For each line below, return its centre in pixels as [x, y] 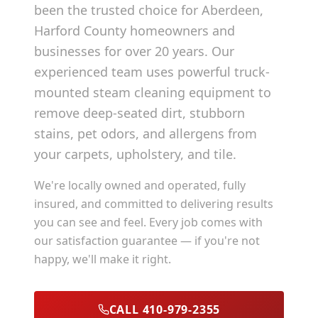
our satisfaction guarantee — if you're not [147, 241]
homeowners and [181, 31]
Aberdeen [231, 10]
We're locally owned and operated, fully [140, 185]
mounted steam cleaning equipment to [153, 92]
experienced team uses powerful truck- [152, 72]
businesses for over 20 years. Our [134, 51]
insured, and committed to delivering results [154, 204]
